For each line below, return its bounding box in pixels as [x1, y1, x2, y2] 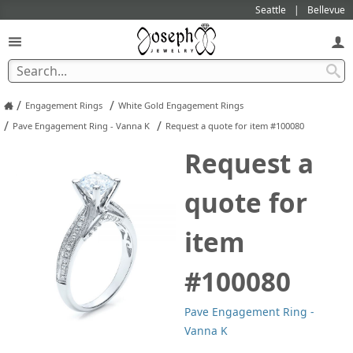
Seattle [255, 2, 286, 17]
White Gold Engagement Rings [118, 99, 243, 112]
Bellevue [307, 2, 345, 17]
